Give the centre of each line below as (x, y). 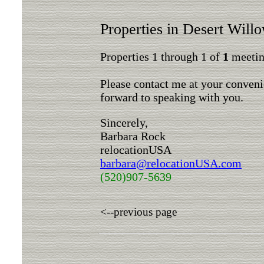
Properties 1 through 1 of (161, 57)
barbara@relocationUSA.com (171, 163)
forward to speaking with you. (172, 97)
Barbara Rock (133, 136)
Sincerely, (124, 123)
